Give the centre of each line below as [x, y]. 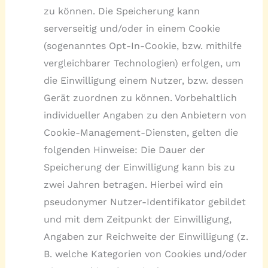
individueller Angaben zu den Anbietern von [145, 115]
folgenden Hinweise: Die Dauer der [124, 150]
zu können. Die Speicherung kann [121, 11]
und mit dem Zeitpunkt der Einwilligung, [137, 219]
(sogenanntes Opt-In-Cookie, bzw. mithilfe [142, 45]
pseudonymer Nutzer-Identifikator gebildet [144, 202]
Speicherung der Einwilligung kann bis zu [139, 167]
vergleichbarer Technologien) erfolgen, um [142, 63]
